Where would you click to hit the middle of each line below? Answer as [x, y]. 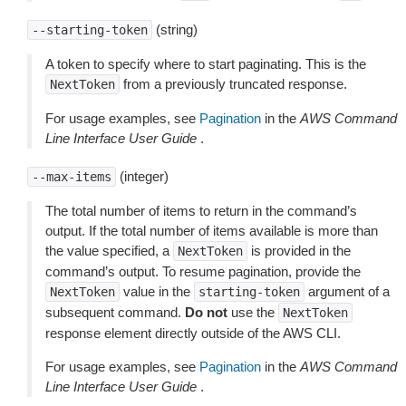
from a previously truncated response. [233, 84]
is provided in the [299, 251]
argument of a [347, 291]
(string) [175, 29]
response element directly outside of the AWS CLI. [193, 333]
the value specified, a [109, 251]
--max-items [72, 177]
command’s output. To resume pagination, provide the [203, 271]
